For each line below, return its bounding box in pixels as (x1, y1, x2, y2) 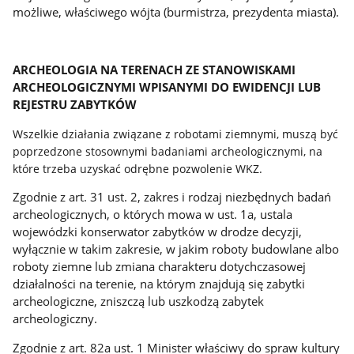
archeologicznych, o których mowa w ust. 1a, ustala (13, 206, 293, 223)
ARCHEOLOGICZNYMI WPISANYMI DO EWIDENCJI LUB (13, 79, 322, 96)
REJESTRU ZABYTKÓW (13, 96, 137, 113)
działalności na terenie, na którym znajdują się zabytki (13, 276, 306, 292)
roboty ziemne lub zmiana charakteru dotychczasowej (13, 258, 307, 275)
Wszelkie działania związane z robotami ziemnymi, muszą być (13, 126, 339, 141)
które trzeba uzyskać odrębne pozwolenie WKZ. (13, 160, 263, 176)
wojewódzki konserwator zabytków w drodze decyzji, (13, 224, 303, 240)
